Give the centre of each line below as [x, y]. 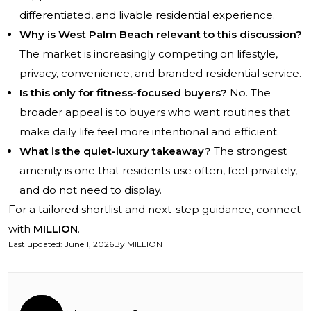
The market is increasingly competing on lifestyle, [149, 54]
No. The [249, 93]
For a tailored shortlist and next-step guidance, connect [154, 210]
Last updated [34, 244]
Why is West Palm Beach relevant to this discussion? [161, 35]
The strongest [249, 151]
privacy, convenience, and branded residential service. [160, 74]
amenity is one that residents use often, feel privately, [158, 171]
